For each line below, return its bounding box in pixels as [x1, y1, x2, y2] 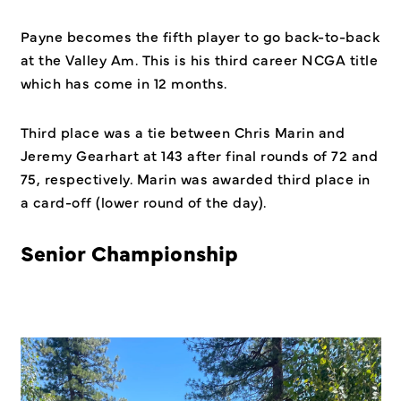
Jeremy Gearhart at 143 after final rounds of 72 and [20, 145, 378, 166]
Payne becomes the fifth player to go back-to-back [20, 25, 380, 46]
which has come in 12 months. [20, 72, 227, 92]
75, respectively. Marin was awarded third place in [20, 168, 371, 189]
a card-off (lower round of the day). [20, 192, 270, 212]
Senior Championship [20, 237, 239, 268]
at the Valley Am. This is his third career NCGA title [20, 48, 378, 69]
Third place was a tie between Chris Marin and [20, 122, 345, 142]
